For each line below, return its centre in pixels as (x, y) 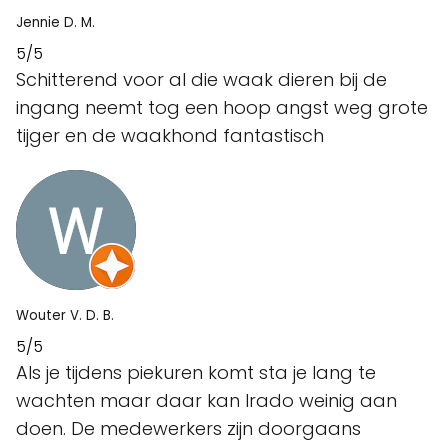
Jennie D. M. (55, 22)
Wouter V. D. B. (65, 315)
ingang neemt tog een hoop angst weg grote (222, 107)
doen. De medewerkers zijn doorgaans (188, 428)
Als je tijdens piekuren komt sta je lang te (196, 372)
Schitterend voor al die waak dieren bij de (201, 79)
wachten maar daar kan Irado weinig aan (206, 400)
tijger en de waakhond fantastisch (170, 135)
